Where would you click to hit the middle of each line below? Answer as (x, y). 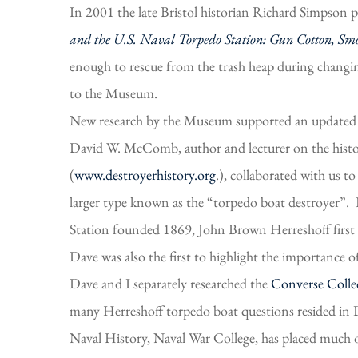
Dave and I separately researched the (170, 283)
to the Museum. (113, 93)
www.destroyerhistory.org (145, 174)
